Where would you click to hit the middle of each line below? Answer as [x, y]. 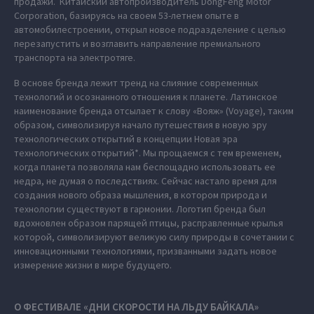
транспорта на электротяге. [75, 57]
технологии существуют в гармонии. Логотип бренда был [140, 209]
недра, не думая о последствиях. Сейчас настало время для [145, 181]
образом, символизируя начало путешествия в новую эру [141, 125]
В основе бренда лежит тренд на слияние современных [136, 83]
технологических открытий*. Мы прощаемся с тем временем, [148, 153]
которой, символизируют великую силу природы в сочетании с [154, 237]
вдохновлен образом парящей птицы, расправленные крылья [149, 223]
